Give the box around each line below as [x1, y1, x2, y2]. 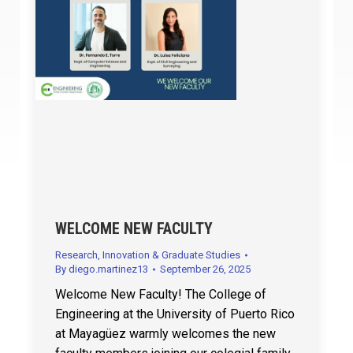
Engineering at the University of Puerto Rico [54, 306, 295, 321]
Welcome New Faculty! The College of [54, 286, 266, 302]
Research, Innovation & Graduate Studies [54, 248, 240, 261]
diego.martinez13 [68, 262, 148, 275]
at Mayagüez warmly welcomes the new [54, 325, 276, 341]
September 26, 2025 [159, 262, 251, 275]
